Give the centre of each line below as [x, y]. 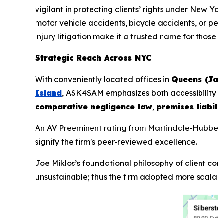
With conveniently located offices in [103, 79]
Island [48, 93]
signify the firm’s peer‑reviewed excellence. [116, 141]
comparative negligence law [94, 106]
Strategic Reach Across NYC [93, 58]
